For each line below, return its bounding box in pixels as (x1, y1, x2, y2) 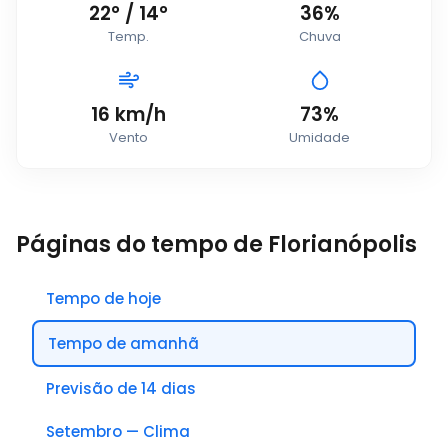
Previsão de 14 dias (46, 378, 196, 399)
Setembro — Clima (46, 421, 190, 442)
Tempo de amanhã (48, 333, 199, 354)
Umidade (289, 128, 350, 147)
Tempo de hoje (46, 288, 161, 309)
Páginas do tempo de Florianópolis (16, 229, 417, 260)
